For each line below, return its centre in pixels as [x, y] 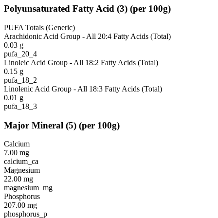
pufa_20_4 [20, 54]
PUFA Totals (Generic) [39, 27]
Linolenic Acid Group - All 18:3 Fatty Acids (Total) [83, 89]
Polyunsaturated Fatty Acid [59, 9]
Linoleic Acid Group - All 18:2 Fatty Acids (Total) [81, 62]
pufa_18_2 [20, 80]
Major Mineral [34, 125]
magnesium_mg [28, 188]
